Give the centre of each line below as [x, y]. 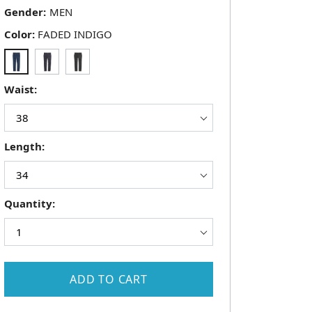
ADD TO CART [109, 280]
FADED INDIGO [75, 34]
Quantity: [30, 204]
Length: [24, 147]
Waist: [21, 89]
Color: [19, 34]
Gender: [25, 12]
